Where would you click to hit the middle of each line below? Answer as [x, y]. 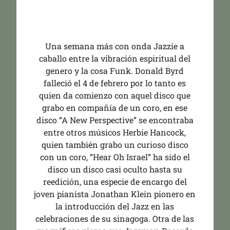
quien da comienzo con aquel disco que [115, 95]
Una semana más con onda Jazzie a [115, 46]
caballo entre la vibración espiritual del [115, 58]
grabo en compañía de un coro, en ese [115, 108]
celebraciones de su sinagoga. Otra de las [115, 218]
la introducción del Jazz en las [115, 206]
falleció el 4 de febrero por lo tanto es [115, 83]
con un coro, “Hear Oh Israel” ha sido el [115, 157]
